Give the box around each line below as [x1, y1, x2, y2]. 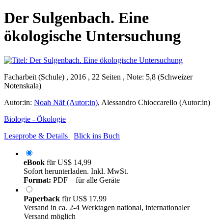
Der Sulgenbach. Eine [4, 9, 149, 27]
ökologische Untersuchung [4, 27, 181, 45]
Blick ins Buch [74, 131, 120, 140]
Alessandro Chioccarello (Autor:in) [101, 98, 210, 107]
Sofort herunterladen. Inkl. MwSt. [24, 166, 128, 175]
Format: [24, 175, 51, 184]
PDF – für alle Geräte [51, 175, 120, 184]
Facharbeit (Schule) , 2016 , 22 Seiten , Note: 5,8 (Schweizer [4, 72, 192, 81]
